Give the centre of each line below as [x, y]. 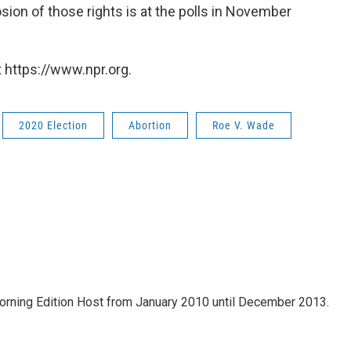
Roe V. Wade [244, 126]
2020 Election [53, 126]
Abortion [150, 126]
